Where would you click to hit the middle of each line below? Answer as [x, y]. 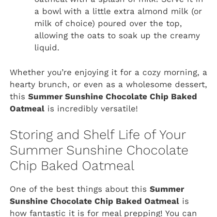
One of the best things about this [80, 189]
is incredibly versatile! [91, 108]
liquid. [47, 48]
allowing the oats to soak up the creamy [117, 36]
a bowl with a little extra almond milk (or [118, 11]
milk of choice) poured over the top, [108, 23]
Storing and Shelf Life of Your [98, 135]
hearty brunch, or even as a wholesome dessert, [108, 84]
